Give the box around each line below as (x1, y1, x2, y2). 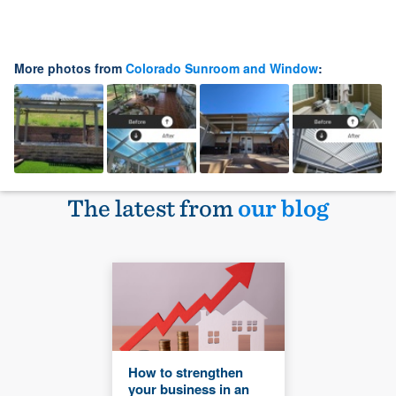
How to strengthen (127, 362, 243, 383)
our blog (238, 193, 329, 224)
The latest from (67, 193, 238, 224)
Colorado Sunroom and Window (126, 59, 318, 78)
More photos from (14, 59, 126, 78)
